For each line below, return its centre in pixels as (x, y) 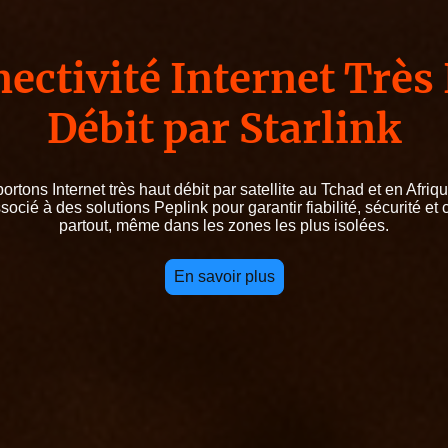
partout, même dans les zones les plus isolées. (224, 225)
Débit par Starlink (224, 129)
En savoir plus (224, 276)
